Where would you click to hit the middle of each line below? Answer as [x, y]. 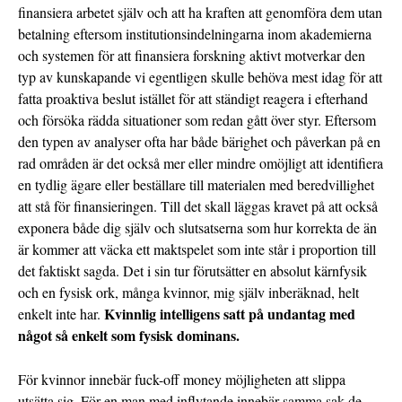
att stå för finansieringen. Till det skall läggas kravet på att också [198, 206]
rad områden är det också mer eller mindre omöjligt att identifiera [201, 163]
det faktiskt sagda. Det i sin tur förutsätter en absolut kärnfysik [192, 271]
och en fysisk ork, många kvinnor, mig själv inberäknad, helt [188, 293]
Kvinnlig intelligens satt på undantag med [230, 314]
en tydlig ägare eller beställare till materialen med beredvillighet [196, 185]
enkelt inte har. [61, 314]
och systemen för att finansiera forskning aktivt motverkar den [192, 56]
